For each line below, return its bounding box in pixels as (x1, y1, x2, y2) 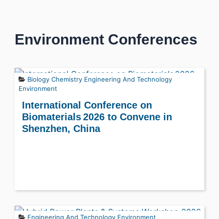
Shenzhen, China (22, 123, 100, 134)
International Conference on (22, 100, 152, 110)
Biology (27, 75, 49, 83)
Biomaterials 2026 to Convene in (22, 111, 172, 122)
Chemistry (51, 75, 82, 83)
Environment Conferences (15, 31, 197, 47)
